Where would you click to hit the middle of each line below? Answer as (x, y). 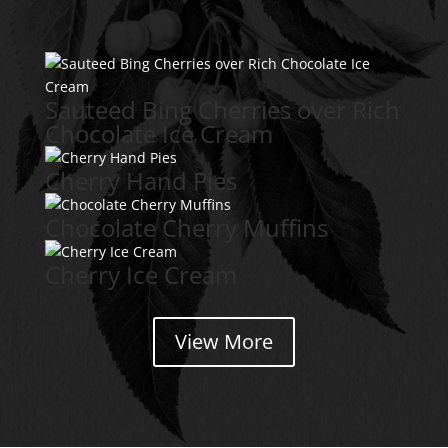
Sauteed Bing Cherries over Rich (222, 109)
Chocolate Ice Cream (158, 133)
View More (223, 341)
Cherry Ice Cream (140, 274)
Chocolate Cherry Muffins (186, 227)
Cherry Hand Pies (140, 180)
